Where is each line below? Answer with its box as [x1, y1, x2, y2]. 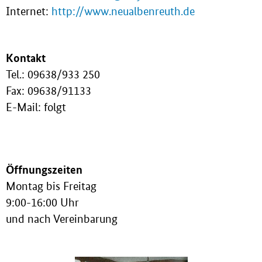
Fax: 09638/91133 [6, 84, 91, 98]
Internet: [6, 5, 51, 19]
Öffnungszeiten [6, 161, 82, 177]
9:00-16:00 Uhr [6, 195, 79, 209]
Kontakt [6, 50, 46, 65]
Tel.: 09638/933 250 [6, 67, 100, 81]
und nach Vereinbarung [6, 212, 118, 226]
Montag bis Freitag [6, 179, 96, 193]
